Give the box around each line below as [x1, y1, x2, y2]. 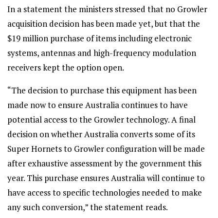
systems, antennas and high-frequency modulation [7, 47, 196, 58]
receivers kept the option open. [7, 62, 124, 73]
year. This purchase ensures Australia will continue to [7, 172, 205, 183]
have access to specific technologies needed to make [7, 187, 202, 198]
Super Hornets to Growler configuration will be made [7, 143, 205, 154]
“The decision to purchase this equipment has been [7, 85, 197, 96]
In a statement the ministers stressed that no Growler [7, 3, 207, 15]
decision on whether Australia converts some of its [7, 128, 195, 140]
